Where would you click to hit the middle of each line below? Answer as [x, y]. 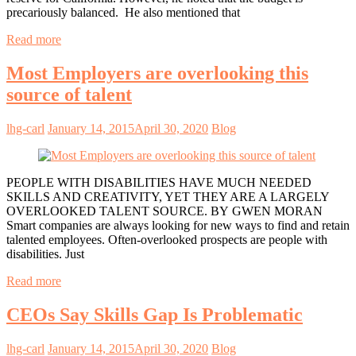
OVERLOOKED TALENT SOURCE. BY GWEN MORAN [164, 211]
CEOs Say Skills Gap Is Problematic [155, 314]
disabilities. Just [45, 253]
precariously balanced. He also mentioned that [123, 12]
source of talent [69, 94]
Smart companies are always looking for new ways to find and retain [178, 225]
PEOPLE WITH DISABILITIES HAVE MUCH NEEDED [159, 182]
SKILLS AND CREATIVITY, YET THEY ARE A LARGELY [168, 196]
